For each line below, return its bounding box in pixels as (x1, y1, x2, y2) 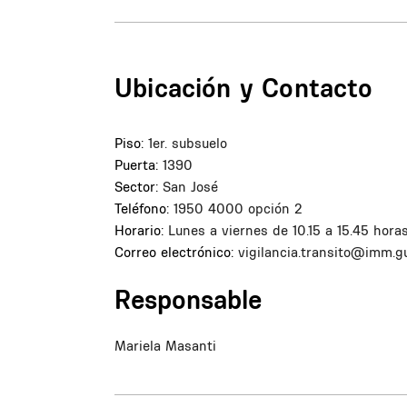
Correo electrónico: (114, 243, 233, 262)
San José (163, 178, 218, 196)
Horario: (114, 222, 164, 240)
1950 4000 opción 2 (174, 200, 303, 218)
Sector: (114, 178, 158, 196)
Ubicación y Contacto (114, 72, 373, 104)
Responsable (114, 283, 262, 315)
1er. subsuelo (148, 134, 227, 153)
